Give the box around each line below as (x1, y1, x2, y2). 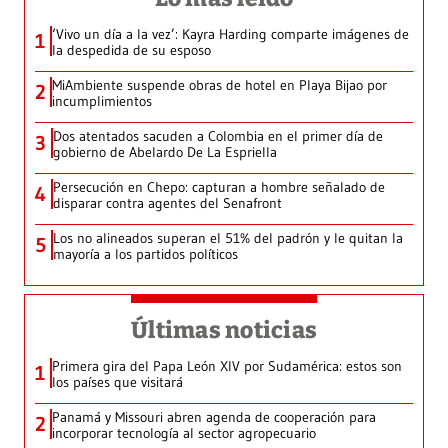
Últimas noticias (131, 315, 317, 344)
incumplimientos (52, 91, 152, 110)
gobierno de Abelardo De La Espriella (53, 142, 277, 161)
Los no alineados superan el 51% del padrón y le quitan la (53, 228, 403, 247)
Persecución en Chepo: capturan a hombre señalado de (53, 177, 385, 196)
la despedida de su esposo (52, 40, 211, 59)
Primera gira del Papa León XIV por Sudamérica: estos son (52, 356, 402, 375)
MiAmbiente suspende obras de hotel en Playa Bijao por (52, 75, 387, 94)
